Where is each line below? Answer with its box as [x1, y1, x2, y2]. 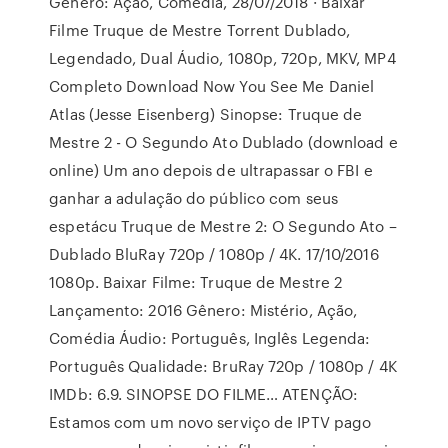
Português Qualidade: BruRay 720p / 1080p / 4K [49, 355, 397, 377]
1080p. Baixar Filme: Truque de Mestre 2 [49, 271, 343, 293]
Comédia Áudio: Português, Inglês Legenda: [49, 327, 371, 349]
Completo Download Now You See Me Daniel [49, 75, 375, 97]
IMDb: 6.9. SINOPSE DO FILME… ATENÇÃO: [49, 383, 358, 405]
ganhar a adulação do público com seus [49, 187, 338, 209]
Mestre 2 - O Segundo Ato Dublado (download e [49, 131, 398, 153]
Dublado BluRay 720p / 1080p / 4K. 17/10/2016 [49, 243, 379, 265]
